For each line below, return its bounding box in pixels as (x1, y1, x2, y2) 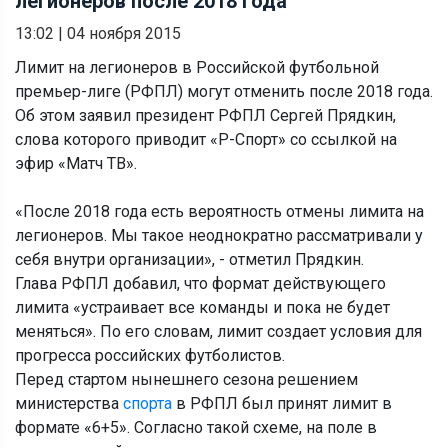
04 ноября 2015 (67, 23, 181, 43)
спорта (123, 393, 172, 413)
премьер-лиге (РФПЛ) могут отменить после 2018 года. (15, 81, 433, 101)
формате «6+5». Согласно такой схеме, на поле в (15, 417, 377, 437)
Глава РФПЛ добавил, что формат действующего (15, 273, 386, 293)
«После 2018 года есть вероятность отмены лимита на (15, 201, 424, 221)
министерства (15, 393, 123, 413)
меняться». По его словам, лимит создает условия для (15, 321, 422, 341)
